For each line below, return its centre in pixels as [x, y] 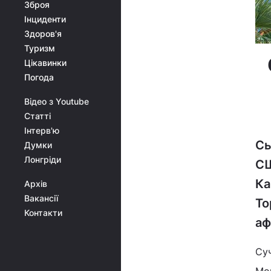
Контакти [43, 213]
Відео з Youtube [57, 101]
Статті [38, 116]
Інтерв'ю [42, 130]
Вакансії [41, 198]
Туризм [40, 48]
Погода [39, 77]
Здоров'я [43, 34]
